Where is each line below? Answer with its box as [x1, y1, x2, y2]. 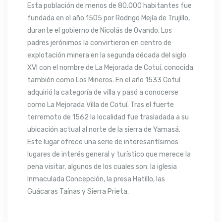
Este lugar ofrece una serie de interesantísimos [27, 138, 178, 146]
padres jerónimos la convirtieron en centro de [27, 39, 171, 47]
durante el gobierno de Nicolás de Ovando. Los [27, 26, 172, 35]
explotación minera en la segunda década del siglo [27, 51, 186, 59]
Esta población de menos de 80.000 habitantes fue [27, 1, 192, 10]
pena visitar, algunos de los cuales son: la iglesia [27, 163, 177, 171]
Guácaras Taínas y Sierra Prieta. [27, 187, 129, 196]
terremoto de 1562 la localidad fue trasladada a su [27, 113, 189, 121]
